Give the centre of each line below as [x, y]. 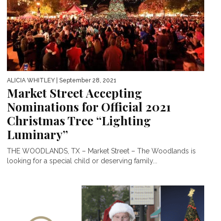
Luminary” [37, 134]
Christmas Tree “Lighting [79, 120]
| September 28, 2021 [86, 80]
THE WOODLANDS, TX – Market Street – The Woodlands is [101, 151]
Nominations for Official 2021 [89, 106]
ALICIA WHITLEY [31, 80]
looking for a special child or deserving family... [82, 161]
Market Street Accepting [74, 92]
